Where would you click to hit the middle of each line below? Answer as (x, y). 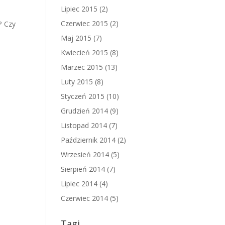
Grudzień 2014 (84, 111)
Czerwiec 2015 (84, 23)
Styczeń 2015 (83, 96)
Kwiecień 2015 (84, 52)
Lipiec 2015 (79, 9)
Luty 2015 (77, 82)
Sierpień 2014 (83, 169)
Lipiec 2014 (79, 184)
